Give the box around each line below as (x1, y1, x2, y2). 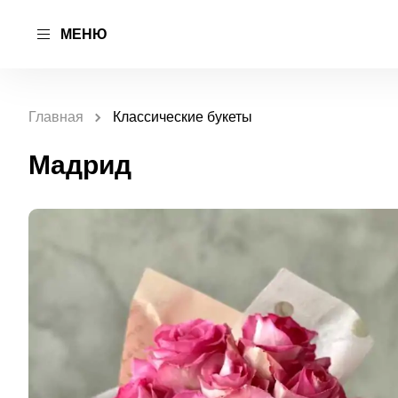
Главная (28, 109, 84, 124)
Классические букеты (113, 109, 252, 124)
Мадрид (28, 150, 131, 179)
